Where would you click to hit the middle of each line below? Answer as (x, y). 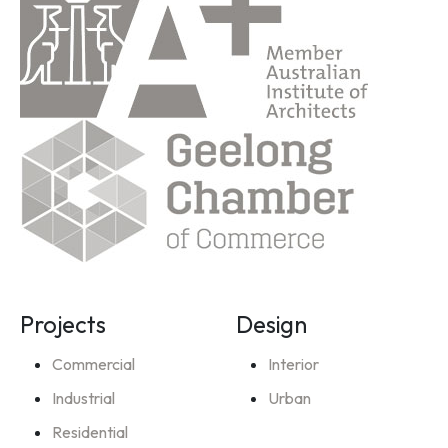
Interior (293, 364)
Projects (63, 325)
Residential (90, 432)
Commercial (93, 364)
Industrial (83, 398)
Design (271, 325)
